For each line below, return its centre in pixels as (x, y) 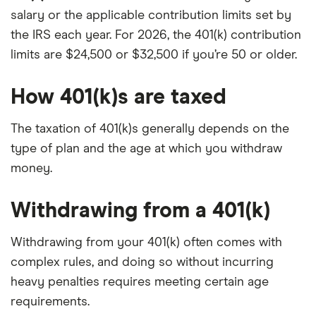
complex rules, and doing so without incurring (142, 262)
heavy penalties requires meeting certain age (140, 282)
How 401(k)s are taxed (119, 97)
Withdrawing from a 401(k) (140, 211)
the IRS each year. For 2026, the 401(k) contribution (156, 35)
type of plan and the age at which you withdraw (146, 148)
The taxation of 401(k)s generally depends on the (150, 129)
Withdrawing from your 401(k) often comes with (146, 242)
